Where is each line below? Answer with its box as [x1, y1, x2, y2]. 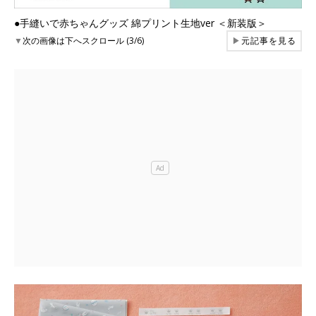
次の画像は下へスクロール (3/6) [23, 34, 144, 47]
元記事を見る [241, 34, 296, 47]
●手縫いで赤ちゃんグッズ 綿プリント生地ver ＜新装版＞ [14, 16, 267, 30]
